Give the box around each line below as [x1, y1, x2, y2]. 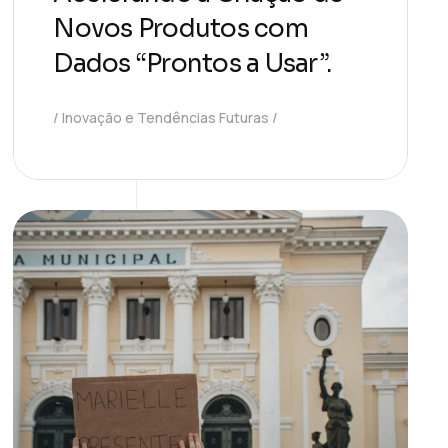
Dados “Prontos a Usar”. [53, 47, 332, 79]
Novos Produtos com [53, 12, 308, 44]
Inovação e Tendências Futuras [62, 107, 270, 127]
